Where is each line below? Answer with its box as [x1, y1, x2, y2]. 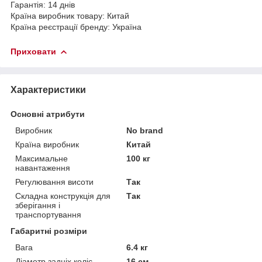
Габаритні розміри [11, 226, 87, 236]
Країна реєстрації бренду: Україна [11, 22, 142, 32]
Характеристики [11, 84, 86, 95]
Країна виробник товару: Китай [11, 11, 129, 20]
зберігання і [15, 200, 60, 210]
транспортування [15, 209, 81, 219]
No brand [126, 125, 164, 135]
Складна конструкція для [15, 191, 111, 201]
